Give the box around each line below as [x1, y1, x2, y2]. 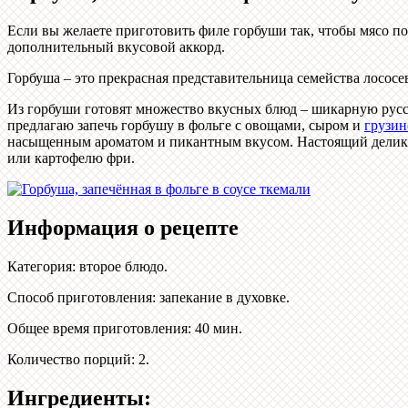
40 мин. [195, 320, 242, 336]
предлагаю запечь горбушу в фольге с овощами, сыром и [7, 117, 364, 133]
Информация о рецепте [7, 215, 239, 240]
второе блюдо [79, 258, 164, 274]
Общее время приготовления [7, 320, 188, 336]
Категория [7, 258, 72, 274]
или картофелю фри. [7, 149, 135, 166]
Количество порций [7, 351, 131, 367]
